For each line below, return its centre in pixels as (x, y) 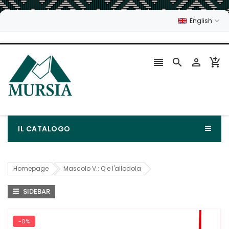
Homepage (31, 168)
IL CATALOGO (44, 129)
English (202, 21)
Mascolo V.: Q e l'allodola (102, 168)
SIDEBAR (36, 192)
